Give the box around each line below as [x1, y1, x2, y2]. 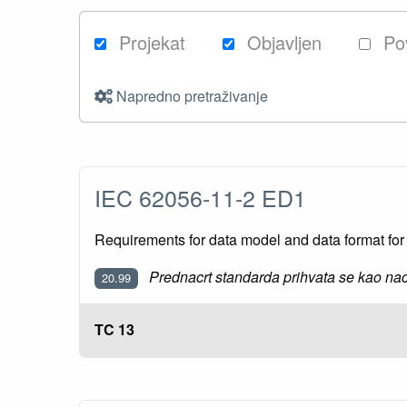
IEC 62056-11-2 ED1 [94, 181, 319, 214]
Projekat [114, 29, 185, 56]
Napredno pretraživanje [113, 85, 268, 107]
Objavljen [242, 29, 323, 56]
